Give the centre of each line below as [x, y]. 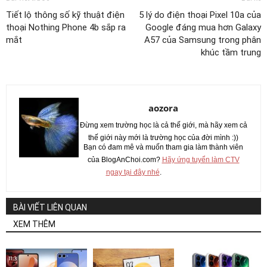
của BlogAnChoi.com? [125, 160]
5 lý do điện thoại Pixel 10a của [200, 15]
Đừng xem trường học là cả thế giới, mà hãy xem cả [163, 125]
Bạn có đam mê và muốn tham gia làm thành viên [163, 148]
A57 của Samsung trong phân [203, 40]
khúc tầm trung [231, 53]
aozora [163, 108]
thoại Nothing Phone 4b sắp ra [66, 28]
